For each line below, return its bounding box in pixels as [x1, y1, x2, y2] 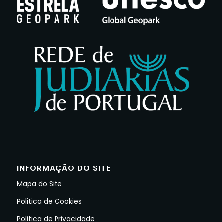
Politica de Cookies [16, 196, 82, 206]
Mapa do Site [16, 179, 62, 189]
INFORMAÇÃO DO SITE [16, 163, 111, 174]
